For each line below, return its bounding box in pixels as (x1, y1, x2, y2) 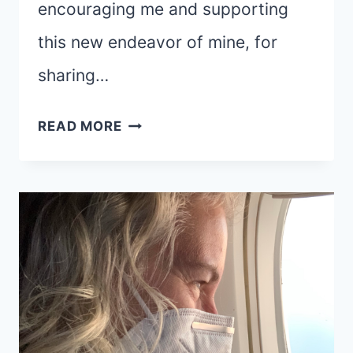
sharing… (38, 65, 109, 86)
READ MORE (38, 118, 122, 135)
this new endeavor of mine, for (38, 32, 277, 53)
